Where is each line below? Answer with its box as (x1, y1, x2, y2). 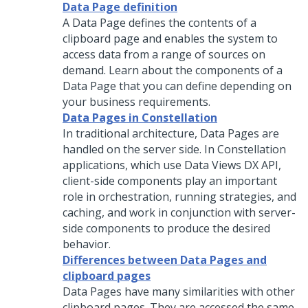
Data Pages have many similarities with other (63, 284, 295, 299)
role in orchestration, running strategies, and (63, 189, 296, 204)
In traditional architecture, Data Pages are (63, 126, 279, 141)
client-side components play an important (63, 173, 277, 188)
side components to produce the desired (63, 221, 270, 236)
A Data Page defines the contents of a (63, 15, 256, 30)
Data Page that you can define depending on (63, 78, 291, 93)
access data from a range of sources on (63, 47, 265, 62)
